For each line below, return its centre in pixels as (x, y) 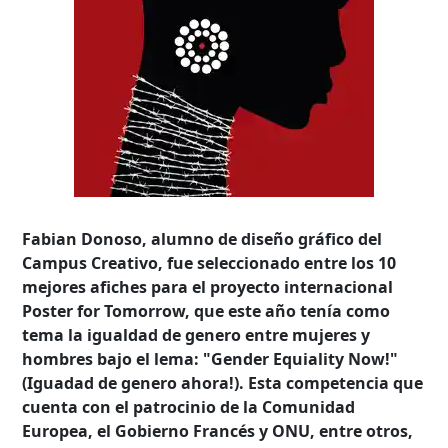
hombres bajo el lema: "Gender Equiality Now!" (210, 358)
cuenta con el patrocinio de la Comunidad (189, 406)
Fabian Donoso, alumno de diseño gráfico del (202, 238)
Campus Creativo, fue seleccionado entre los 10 (209, 262)
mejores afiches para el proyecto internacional (208, 286)
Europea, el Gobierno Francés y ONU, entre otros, (218, 430)
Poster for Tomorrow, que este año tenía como (206, 310)
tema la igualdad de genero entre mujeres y (196, 334)
